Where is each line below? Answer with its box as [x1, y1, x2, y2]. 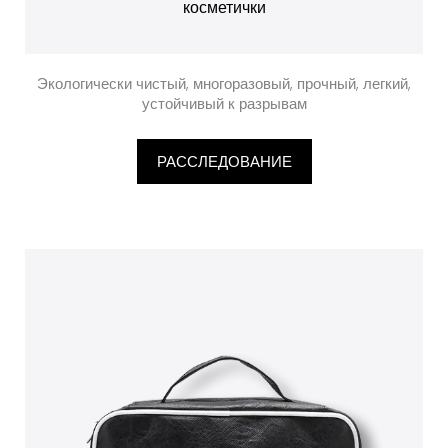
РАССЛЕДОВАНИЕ [156, 151, 292, 172]
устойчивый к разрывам [141, 93, 307, 114]
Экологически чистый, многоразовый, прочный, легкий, [37, 73, 411, 94]
